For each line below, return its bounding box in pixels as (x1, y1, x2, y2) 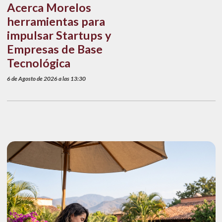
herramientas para (6, 14, 105, 28)
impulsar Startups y (6, 28, 111, 42)
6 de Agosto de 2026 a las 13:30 (6, 74, 86, 82)
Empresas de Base (6, 42, 103, 56)
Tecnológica (6, 55, 70, 70)
